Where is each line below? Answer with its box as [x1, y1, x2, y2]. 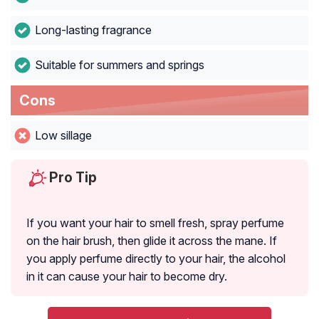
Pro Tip [49, 169, 97, 187]
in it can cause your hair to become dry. [26, 269, 227, 284]
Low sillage [34, 128, 92, 143]
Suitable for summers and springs [34, 58, 204, 73]
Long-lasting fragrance [34, 23, 152, 38]
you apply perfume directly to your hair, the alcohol [26, 251, 286, 266]
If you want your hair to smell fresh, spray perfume [26, 216, 284, 231]
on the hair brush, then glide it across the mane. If [26, 234, 277, 249]
